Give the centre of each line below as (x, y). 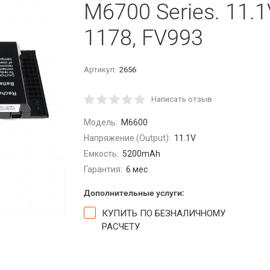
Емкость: (101, 154)
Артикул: (100, 70)
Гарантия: (103, 169)
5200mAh (141, 154)
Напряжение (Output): (127, 138)
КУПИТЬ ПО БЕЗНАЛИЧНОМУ (164, 213)
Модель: (101, 122)
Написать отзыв (182, 99)
